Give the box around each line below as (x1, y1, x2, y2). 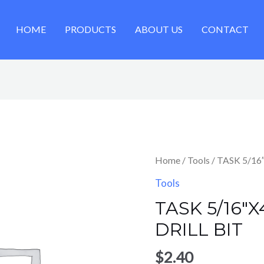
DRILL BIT (154, 218, 243, 240)
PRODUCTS (64, 24, 116, 35)
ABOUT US (134, 24, 183, 35)
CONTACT (201, 24, 249, 35)
